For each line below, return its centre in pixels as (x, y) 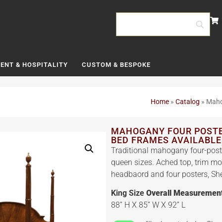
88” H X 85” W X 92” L (148, 205)
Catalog (188, 102)
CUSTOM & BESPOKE (116, 64)
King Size (129, 193)
